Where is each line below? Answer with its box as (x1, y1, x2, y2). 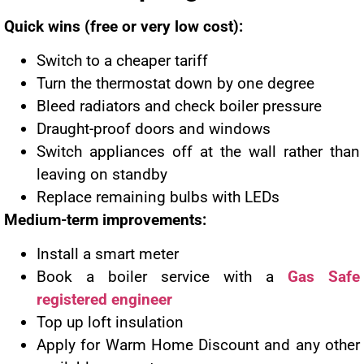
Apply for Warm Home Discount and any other (37, 336, 360, 355)
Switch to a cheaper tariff (37, 50, 208, 70)
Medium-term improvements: (4, 210, 206, 229)
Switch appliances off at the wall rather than (37, 141, 360, 161)
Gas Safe (288, 267, 360, 287)
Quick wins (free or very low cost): (4, 16, 243, 36)
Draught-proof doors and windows (37, 119, 271, 138)
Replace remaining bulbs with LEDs (37, 187, 279, 206)
